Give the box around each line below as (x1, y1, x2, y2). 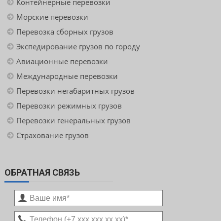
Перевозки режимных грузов (16, 101, 122, 111)
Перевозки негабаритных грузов (16, 86, 135, 96)
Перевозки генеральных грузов (16, 115, 131, 126)
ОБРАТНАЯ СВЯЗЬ (4, 167, 80, 178)
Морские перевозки (16, 12, 88, 22)
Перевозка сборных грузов (16, 27, 113, 37)
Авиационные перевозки (16, 56, 108, 67)
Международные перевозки (16, 71, 118, 81)
